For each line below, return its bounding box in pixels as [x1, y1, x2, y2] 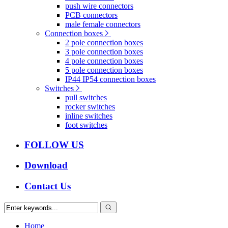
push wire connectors [65, 1, 133, 10]
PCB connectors [65, 10, 118, 19]
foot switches [65, 120, 107, 129]
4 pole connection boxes [65, 56, 143, 65]
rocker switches [65, 102, 115, 111]
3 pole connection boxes [65, 47, 143, 56]
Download [24, 160, 68, 171]
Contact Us [24, 181, 71, 192]
